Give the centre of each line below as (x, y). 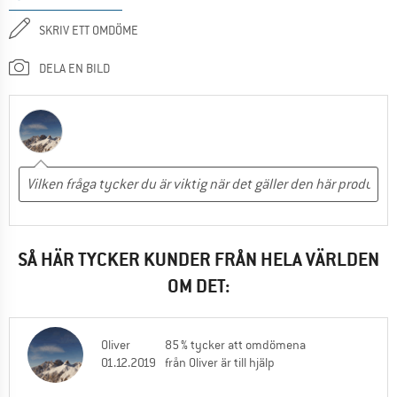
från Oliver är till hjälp (220, 363)
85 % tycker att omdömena (235, 345)
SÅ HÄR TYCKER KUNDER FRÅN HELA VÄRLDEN (198, 260)
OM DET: (198, 286)
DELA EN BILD (74, 68)
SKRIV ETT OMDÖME (89, 30)
